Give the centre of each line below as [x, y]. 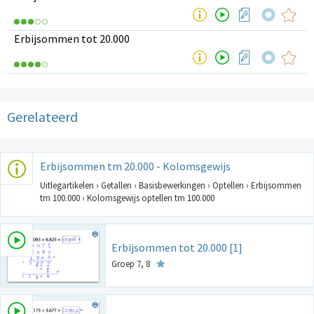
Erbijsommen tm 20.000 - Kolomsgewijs [135, 166]
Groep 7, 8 [132, 264]
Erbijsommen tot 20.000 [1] [177, 248]
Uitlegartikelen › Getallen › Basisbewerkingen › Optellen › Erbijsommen [171, 186]
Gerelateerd [42, 117]
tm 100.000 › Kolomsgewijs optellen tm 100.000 [127, 198]
